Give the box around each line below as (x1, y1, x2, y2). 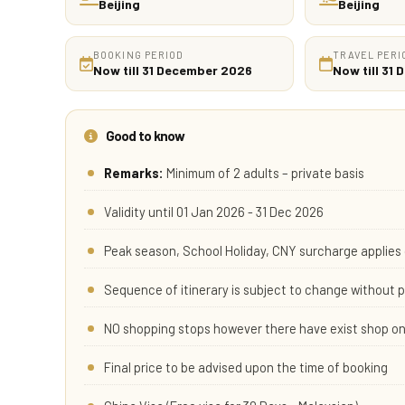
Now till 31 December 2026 (93, 61, 252, 78)
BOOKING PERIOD (93, 48, 184, 61)
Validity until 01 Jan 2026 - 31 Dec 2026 (104, 202, 324, 220)
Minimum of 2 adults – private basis (166, 164, 364, 181)
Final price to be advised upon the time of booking (104, 358, 388, 375)
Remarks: (104, 164, 164, 181)
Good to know (103, 127, 185, 144)
